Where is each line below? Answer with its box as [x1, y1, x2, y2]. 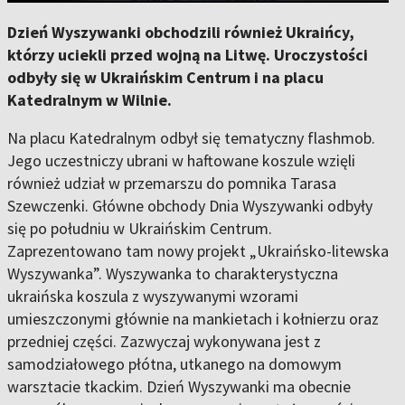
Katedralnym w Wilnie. [7, 89, 172, 110]
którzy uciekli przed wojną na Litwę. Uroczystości [7, 44, 368, 65]
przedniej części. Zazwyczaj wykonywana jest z [7, 331, 321, 352]
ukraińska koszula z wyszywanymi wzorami [7, 286, 298, 306]
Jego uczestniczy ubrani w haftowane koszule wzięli [7, 150, 355, 171]
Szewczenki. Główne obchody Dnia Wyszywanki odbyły [7, 195, 372, 216]
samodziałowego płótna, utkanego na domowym [7, 353, 342, 374]
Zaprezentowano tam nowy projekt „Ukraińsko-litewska [7, 240, 389, 261]
